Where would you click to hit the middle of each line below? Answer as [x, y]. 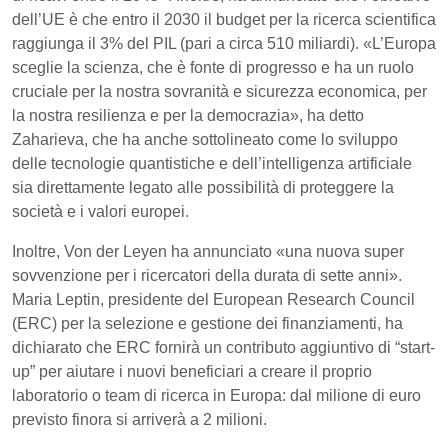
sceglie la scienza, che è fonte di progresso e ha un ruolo [213, 67]
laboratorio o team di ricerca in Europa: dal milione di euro [216, 395]
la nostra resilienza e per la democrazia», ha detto [188, 115]
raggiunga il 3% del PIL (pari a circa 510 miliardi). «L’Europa [224, 43]
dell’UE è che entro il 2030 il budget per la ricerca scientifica [224, 19]
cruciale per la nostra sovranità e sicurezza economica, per [219, 91]
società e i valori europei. [100, 211]
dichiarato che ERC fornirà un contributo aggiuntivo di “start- [223, 347]
